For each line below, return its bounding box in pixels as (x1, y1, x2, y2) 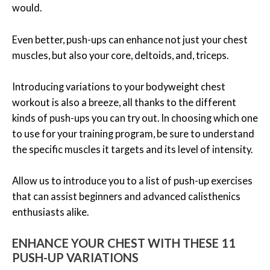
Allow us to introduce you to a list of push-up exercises (12, 175, 253, 187)
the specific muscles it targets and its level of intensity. (12, 143, 253, 155)
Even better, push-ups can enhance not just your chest (12, 33, 248, 45)
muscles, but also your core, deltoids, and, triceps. (12, 49, 228, 61)
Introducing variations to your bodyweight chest (12, 80, 225, 92)
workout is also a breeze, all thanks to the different (12, 96, 236, 108)
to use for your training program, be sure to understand (12, 127, 254, 139)
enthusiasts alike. (12, 206, 89, 218)
